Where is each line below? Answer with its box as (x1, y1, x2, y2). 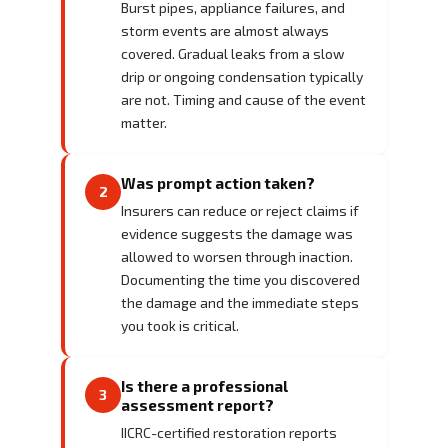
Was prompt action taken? (121, 173, 315, 192)
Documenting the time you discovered (121, 270, 360, 288)
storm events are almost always (121, 21, 329, 39)
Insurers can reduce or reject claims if (121, 201, 359, 219)
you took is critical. (121, 316, 239, 334)
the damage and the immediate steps (121, 293, 359, 311)
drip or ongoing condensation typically (121, 67, 363, 85)
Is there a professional (121, 376, 288, 395)
